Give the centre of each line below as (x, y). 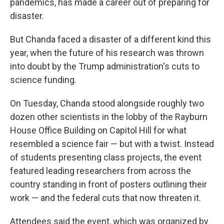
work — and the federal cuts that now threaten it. (105, 198)
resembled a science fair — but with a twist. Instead (112, 144)
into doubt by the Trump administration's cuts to (105, 66)
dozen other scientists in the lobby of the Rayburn (109, 117)
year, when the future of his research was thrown (107, 53)
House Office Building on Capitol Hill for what (98, 130)
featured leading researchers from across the (100, 171)
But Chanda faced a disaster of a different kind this (110, 39)
